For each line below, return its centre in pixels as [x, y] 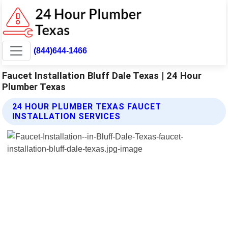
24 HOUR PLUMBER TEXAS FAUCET [87, 106]
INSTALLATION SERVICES [67, 116]
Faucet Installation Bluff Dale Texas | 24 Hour [102, 75]
